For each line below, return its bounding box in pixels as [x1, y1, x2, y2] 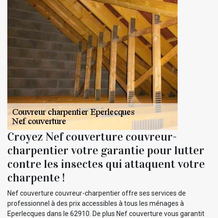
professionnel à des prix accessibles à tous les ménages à [7, 199, 184, 207]
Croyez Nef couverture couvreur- [7, 129, 177, 144]
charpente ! [7, 170, 65, 185]
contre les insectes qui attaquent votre [7, 156, 205, 171]
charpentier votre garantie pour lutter [7, 143, 204, 158]
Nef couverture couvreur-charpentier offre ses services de [7, 189, 186, 197]
